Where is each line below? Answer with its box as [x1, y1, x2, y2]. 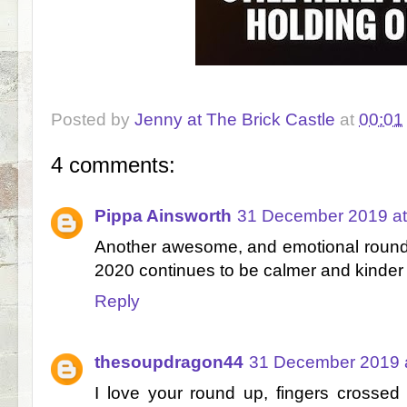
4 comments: [51, 152, 175, 177]
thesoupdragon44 [94, 352, 243, 372]
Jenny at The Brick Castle [134, 110, 335, 130]
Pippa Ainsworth [94, 206, 232, 225]
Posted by [51, 110, 134, 130]
